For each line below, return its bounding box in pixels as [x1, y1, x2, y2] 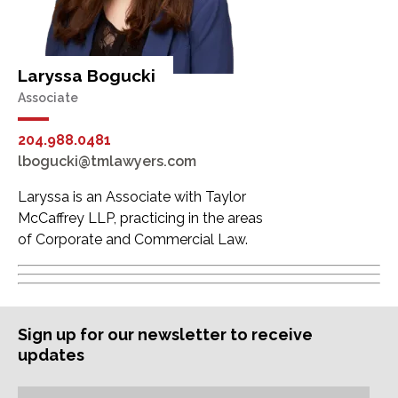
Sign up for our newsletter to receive [18, 325, 313, 345]
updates [18, 346, 84, 365]
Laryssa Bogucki [18, 66, 155, 86]
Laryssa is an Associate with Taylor [18, 188, 246, 206]
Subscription [17, 366, 104, 384]
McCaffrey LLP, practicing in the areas [18, 210, 263, 227]
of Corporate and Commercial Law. [18, 231, 248, 249]
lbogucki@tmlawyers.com [18, 153, 196, 171]
